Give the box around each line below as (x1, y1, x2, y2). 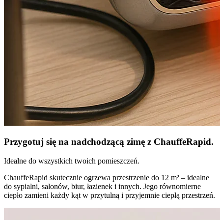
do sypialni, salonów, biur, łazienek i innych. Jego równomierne (4, 182, 201, 191)
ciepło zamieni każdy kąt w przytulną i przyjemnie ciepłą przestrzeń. (4, 191, 215, 199)
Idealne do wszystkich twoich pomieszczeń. (4, 156, 139, 165)
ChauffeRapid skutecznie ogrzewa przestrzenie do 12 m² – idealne (4, 173, 209, 182)
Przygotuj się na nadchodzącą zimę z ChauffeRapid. (4, 137, 214, 147)
